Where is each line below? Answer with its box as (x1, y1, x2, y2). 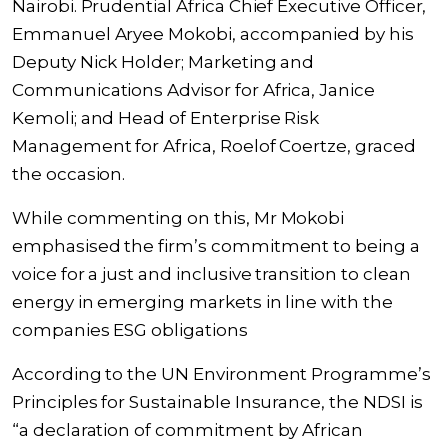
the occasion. (12, 164, 126, 184)
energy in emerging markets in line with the (12, 292, 393, 312)
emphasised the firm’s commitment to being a (12, 236, 420, 256)
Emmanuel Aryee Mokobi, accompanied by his (12, 24, 414, 44)
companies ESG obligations (12, 320, 248, 340)
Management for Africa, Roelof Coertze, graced (12, 136, 416, 156)
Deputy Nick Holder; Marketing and (12, 52, 315, 72)
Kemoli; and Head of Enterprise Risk (12, 108, 320, 128)
